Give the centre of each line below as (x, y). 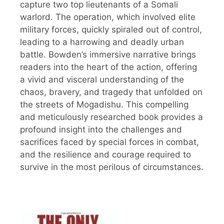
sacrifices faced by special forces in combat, (109, 142)
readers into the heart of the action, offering (108, 67)
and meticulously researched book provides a (111, 117)
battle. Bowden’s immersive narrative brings (108, 55)
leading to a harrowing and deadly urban (102, 42)
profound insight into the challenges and (101, 130)
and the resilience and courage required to (105, 155)
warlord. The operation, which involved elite (108, 17)
